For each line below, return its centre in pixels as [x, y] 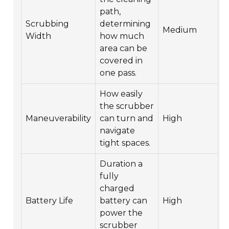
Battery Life [50, 200]
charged [117, 188]
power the [121, 213]
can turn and [127, 118]
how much [122, 36]
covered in [121, 60]
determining [125, 24]
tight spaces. [125, 143]
